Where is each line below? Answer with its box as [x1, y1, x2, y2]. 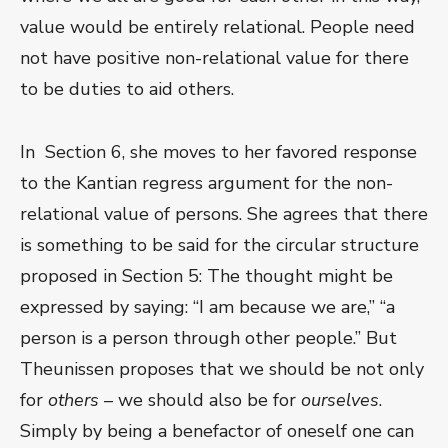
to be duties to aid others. [20, 77, 234, 102]
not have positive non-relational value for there [20, 46, 409, 71]
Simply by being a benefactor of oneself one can [20, 419, 414, 444]
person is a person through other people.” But [20, 326, 397, 351]
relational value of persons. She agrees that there [20, 202, 428, 227]
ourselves [301, 388, 379, 413]
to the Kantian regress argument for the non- [20, 171, 393, 196]
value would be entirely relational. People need [20, 15, 415, 40]
